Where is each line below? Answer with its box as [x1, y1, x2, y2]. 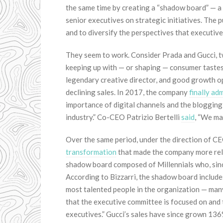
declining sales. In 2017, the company [66, 88, 189, 97]
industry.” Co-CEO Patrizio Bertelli [66, 112, 181, 121]
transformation [66, 147, 116, 156]
